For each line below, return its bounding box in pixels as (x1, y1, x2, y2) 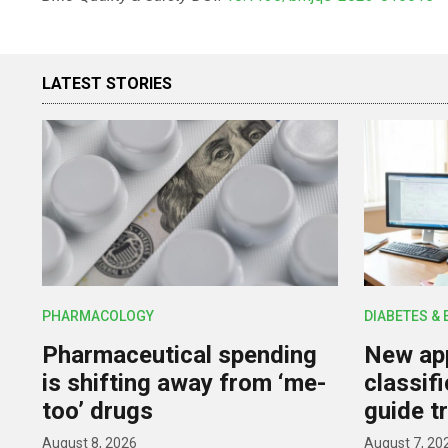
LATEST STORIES (42, 73, 172, 93)
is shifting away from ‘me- (42, 369, 327, 398)
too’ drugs (42, 397, 154, 426)
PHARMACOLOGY (42, 308, 155, 325)
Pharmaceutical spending (42, 341, 318, 370)
